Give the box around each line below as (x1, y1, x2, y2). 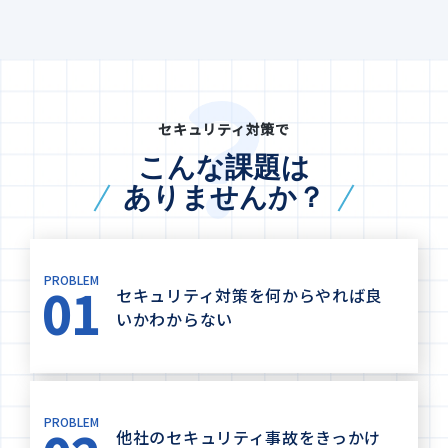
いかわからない (116, 307, 233, 332)
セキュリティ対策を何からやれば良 (116, 283, 383, 308)
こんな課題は (138, 152, 310, 184)
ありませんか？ (123, 182, 325, 214)
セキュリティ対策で (158, 119, 290, 140)
